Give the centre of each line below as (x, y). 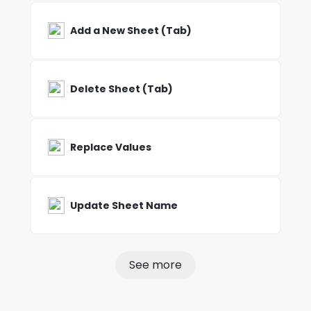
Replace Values (110, 148)
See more (155, 265)
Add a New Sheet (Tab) (131, 31)
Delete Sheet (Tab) (121, 89)
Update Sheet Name (124, 206)
